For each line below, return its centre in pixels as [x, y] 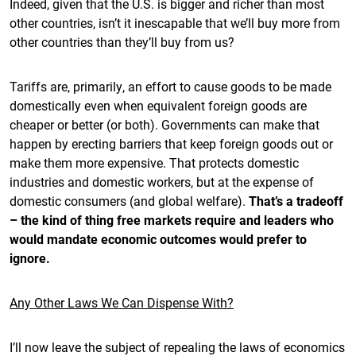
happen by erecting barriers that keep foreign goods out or [171, 143]
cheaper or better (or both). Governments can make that [164, 124]
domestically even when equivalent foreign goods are [158, 105]
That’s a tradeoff [296, 201]
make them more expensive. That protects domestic [154, 163]
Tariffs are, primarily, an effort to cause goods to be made [170, 86]
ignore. [30, 258]
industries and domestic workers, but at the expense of [162, 182]
